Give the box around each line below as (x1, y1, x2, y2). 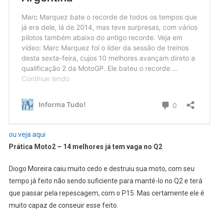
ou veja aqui (8, 131, 45, 139)
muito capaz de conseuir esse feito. (8, 201, 118, 210)
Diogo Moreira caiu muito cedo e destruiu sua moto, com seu (8, 165, 195, 173)
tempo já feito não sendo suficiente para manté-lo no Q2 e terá (8, 177, 202, 185)
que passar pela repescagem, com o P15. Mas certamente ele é (8, 189, 204, 197)
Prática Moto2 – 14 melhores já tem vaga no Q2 (8, 143, 162, 151)
